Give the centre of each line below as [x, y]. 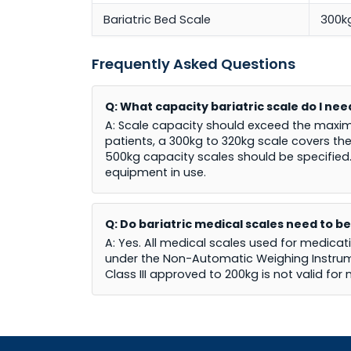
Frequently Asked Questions [194, 64]
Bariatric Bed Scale [157, 20]
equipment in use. [156, 173]
